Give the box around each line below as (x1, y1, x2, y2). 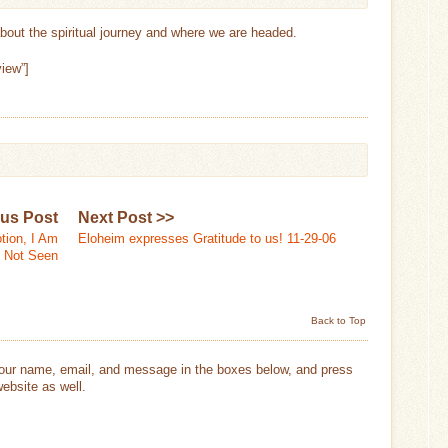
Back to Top (311, 314, 366, 326)
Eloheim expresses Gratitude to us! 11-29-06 (78, 230, 336, 246)
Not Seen (4, 247, 58, 263)
